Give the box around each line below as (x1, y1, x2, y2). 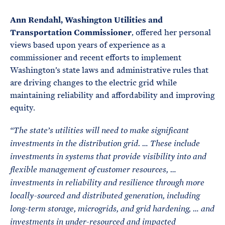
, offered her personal (132, 27, 211, 38)
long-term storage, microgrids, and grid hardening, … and (10, 204, 214, 213)
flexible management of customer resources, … (10, 165, 176, 174)
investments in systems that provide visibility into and (10, 152, 206, 161)
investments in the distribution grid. (10, 139, 142, 148)
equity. (10, 102, 35, 113)
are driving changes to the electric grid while (10, 77, 177, 88)
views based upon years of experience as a (10, 40, 165, 50)
